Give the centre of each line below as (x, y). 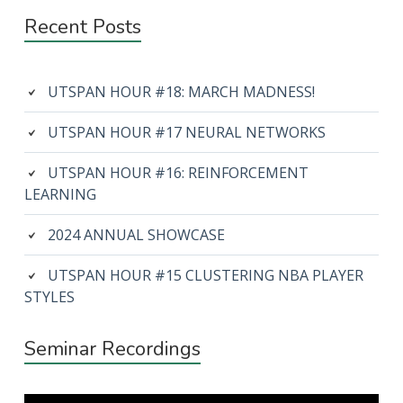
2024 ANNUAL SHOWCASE (136, 235)
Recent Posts (82, 27)
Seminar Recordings (112, 349)
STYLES (49, 297)
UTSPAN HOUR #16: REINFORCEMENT (178, 173)
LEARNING (60, 195)
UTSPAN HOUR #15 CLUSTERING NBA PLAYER (205, 276)
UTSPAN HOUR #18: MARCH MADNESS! (181, 92)
